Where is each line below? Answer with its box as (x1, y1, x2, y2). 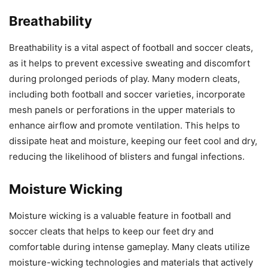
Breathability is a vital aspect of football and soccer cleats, (9, 41, 253, 53)
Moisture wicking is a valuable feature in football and (9, 209, 231, 221)
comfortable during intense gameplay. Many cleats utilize (9, 240, 250, 252)
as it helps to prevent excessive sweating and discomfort (9, 57, 250, 69)
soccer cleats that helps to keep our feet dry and (9, 225, 214, 237)
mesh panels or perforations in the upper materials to (9, 103, 235, 115)
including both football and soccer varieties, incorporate (9, 88, 245, 100)
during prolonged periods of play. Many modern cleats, (9, 72, 240, 84)
